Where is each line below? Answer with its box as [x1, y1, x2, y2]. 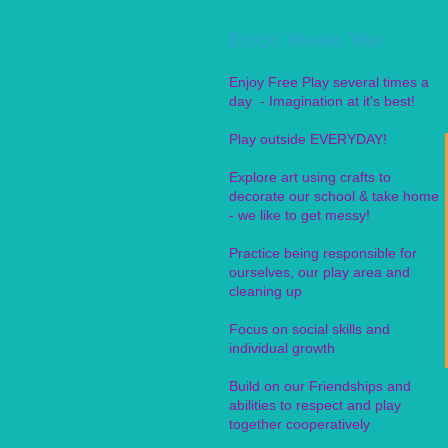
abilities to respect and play [229, 397, 401, 413]
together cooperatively [229, 416, 370, 432]
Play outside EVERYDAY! [229, 131, 387, 147]
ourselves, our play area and [229, 264, 410, 280]
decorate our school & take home [229, 188, 439, 204]
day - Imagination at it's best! [229, 93, 415, 109]
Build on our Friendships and [229, 378, 411, 394]
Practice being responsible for [229, 245, 417, 261]
